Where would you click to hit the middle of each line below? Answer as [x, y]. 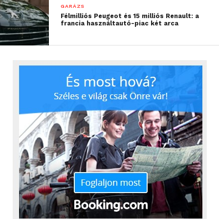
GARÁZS [73, 6]
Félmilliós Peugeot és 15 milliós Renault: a [130, 16]
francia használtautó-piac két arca [120, 23]
